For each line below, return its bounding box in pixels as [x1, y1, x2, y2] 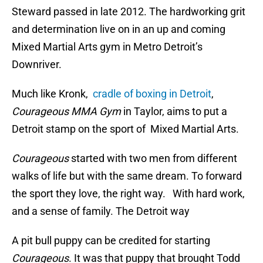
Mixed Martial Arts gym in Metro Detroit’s [12, 41, 203, 53]
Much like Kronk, [12, 87, 93, 100]
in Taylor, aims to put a [121, 105, 227, 118]
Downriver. [12, 58, 62, 71]
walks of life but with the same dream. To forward [12, 170, 242, 183]
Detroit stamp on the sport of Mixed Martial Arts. [12, 123, 239, 136]
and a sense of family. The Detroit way [12, 205, 190, 218]
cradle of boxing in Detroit [93, 87, 211, 100]
